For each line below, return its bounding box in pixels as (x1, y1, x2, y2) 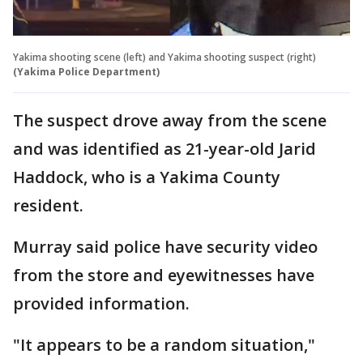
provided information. (13, 292, 190, 314)
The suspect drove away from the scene (13, 109, 327, 131)
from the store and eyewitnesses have (13, 263, 314, 286)
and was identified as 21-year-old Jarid (13, 137, 316, 160)
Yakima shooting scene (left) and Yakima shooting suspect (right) (13, 49, 316, 64)
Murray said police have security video (13, 235, 318, 258)
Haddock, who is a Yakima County (13, 165, 280, 188)
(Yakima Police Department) (13, 64, 160, 79)
